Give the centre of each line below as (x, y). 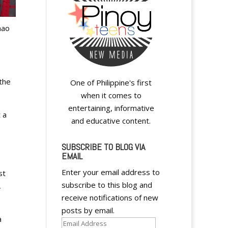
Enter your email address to (110, 172)
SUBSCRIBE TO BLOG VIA (103, 147)
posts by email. (88, 210)
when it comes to (111, 95)
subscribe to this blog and (107, 185)
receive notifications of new (110, 198)
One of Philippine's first (111, 83)
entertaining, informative (111, 108)
